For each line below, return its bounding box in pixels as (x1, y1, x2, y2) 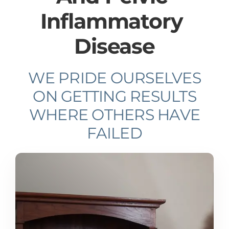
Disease (74, 33, 155, 59)
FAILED (87, 124, 142, 143)
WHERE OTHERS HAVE (29, 105, 200, 125)
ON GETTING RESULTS (33, 87, 196, 106)
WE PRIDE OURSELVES (28, 68, 201, 88)
